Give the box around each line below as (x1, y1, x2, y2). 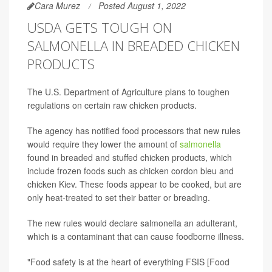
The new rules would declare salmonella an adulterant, (27, 216, 237, 229)
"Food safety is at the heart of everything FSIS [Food (27, 255, 229, 268)
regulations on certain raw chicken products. (27, 98, 197, 111)
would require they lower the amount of (27, 137, 180, 150)
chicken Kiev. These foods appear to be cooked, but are (27, 177, 242, 190)
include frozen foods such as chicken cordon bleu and (27, 164, 234, 177)
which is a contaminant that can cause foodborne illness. (27, 229, 244, 242)
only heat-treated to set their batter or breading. (27, 191, 210, 203)
